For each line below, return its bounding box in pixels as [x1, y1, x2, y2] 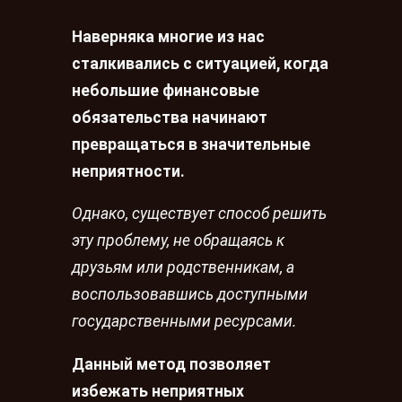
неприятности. [72, 162, 185, 180]
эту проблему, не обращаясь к [72, 232, 284, 250]
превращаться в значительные [72, 135, 310, 153]
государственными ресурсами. [72, 312, 297, 331]
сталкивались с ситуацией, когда [72, 54, 328, 73]
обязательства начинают [72, 108, 267, 127]
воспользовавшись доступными [72, 285, 308, 304]
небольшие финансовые [72, 81, 259, 100]
